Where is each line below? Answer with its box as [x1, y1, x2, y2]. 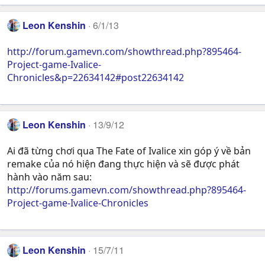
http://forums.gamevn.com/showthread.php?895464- [7, 183, 246, 197]
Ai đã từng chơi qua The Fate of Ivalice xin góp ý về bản [7, 144, 251, 158]
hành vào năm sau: [7, 170, 92, 184]
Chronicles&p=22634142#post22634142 [7, 70, 184, 84]
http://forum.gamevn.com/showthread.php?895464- [7, 44, 241, 58]
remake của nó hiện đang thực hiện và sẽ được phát [7, 157, 240, 171]
